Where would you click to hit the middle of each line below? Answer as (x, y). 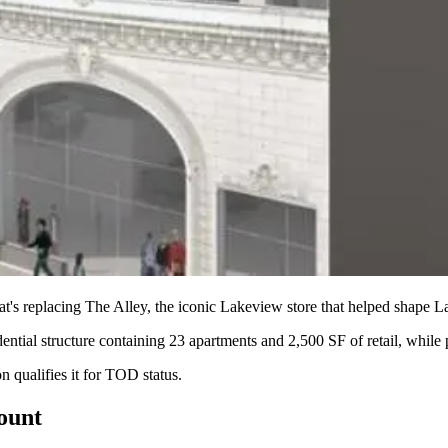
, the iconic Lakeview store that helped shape (290, 307)
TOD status (141, 375)
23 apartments (213, 341)
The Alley (116, 307)
